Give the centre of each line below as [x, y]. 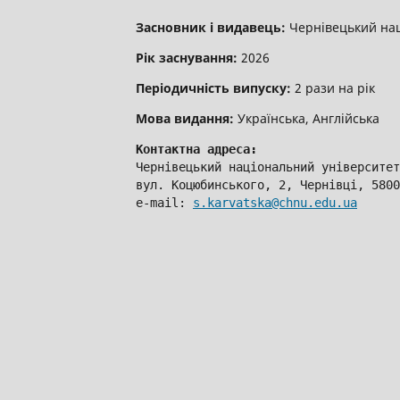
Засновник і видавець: [212, 27]
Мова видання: [185, 118]
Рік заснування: [187, 57]
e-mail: [164, 202]
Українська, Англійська [307, 118]
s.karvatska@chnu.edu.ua [275, 202]
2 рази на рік [333, 87]
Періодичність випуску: [213, 87]
